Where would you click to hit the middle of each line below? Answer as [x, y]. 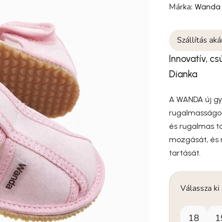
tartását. [186, 153]
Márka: [182, 7]
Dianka [183, 74]
